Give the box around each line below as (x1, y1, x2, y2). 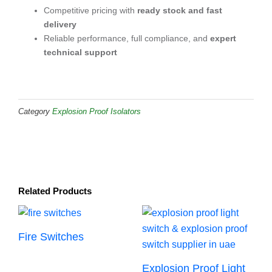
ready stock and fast (137, 5, 222, 15)
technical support (44, 47, 117, 57)
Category (18, 107, 50, 116)
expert (210, 33, 236, 43)
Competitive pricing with (44, 5, 137, 15)
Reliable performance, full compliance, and (44, 33, 210, 43)
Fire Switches (18, 231, 84, 243)
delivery (44, 19, 76, 29)
